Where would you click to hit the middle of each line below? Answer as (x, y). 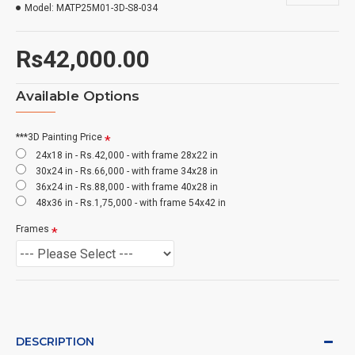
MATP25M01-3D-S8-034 (107, 8)
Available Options (78, 96)
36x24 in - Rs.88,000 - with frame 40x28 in (127, 187)
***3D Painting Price (59, 137)
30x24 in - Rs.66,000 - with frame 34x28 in (127, 171)
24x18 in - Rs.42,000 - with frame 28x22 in (127, 155)
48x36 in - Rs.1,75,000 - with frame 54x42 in (131, 203)
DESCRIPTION (55, 342)
